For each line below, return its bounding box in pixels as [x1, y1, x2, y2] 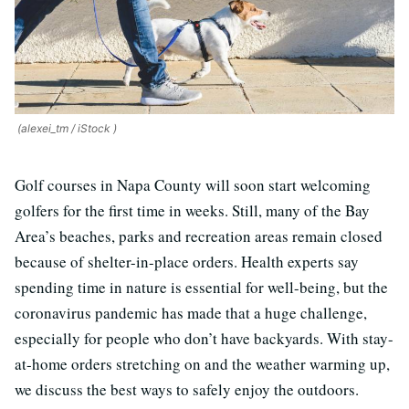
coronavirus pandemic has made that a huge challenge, [15, 301, 367, 323]
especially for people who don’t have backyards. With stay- [15, 327, 393, 349]
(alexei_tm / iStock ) [15, 121, 117, 135]
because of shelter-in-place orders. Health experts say [15, 250, 359, 272]
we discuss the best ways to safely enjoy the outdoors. [15, 378, 359, 400]
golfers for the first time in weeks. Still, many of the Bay [15, 199, 370, 221]
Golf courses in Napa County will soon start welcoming [15, 173, 371, 195]
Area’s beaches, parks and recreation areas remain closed [15, 225, 383, 246]
